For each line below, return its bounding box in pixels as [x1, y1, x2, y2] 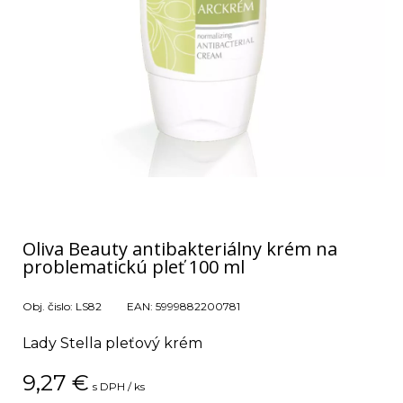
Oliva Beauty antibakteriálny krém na [22, 237, 337, 261]
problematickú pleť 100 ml [22, 255, 245, 279]
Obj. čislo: [22, 300, 76, 313]
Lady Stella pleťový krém [22, 335, 202, 352]
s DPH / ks [93, 380, 145, 393]
